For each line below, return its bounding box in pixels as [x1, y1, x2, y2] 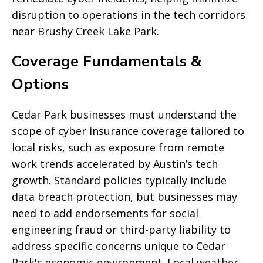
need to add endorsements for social [12, 206, 198, 220]
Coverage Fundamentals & [12, 51, 202, 72]
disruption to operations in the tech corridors [12, 8, 245, 22]
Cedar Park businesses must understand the [12, 107, 237, 122]
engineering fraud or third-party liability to [12, 222, 231, 237]
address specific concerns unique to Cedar [12, 239, 225, 253]
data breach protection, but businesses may [12, 190, 237, 204]
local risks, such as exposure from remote [12, 140, 224, 154]
